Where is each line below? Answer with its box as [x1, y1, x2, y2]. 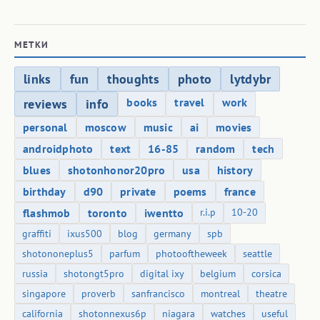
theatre [256, 287, 287, 301]
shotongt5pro [64, 267, 124, 281]
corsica [251, 267, 281, 281]
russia [22, 267, 48, 281]
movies [216, 120, 252, 135]
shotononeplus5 [22, 247, 94, 261]
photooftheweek [156, 247, 227, 261]
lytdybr [230, 71, 271, 88]
